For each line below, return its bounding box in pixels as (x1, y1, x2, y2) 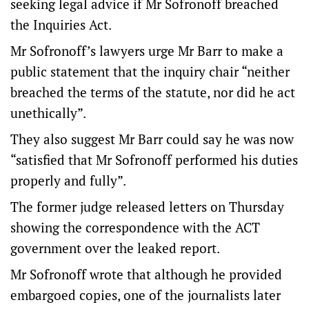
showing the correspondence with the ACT (10, 219, 260, 236)
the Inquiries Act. (10, 16, 112, 33)
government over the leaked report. (10, 239, 220, 257)
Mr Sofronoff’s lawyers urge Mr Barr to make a (10, 42, 283, 59)
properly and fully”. (10, 172, 126, 189)
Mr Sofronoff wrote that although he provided (10, 266, 282, 283)
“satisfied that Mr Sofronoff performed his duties (10, 151, 298, 168)
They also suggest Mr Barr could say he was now (10, 130, 294, 148)
